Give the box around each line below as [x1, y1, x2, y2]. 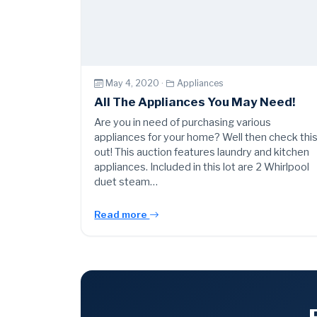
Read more [94, 208, 150, 220]
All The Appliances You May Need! [94, 94, 296, 109]
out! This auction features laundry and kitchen [94, 145, 310, 158]
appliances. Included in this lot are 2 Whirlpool [94, 160, 310, 173]
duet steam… [94, 175, 158, 188]
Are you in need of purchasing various [94, 115, 272, 129]
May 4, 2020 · [105, 78, 166, 89]
